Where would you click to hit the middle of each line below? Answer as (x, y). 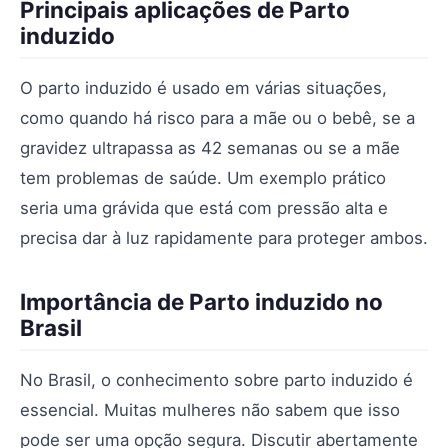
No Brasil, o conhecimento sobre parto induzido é (216, 380)
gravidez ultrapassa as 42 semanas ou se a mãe (210, 148)
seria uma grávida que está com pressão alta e (204, 208)
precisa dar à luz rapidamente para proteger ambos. (224, 238)
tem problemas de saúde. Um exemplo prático (203, 178)
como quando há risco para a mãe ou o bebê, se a (217, 118)
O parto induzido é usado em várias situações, (203, 88)
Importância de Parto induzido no (201, 301)
